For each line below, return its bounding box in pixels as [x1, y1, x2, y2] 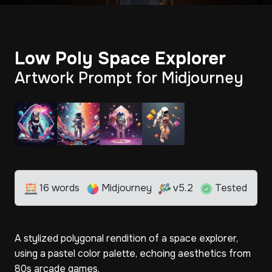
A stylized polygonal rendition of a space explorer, [15, 232, 238, 245]
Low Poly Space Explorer [15, 47, 226, 70]
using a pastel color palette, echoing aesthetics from [15, 247, 251, 260]
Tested [212, 182, 247, 194]
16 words [37, 182, 80, 194]
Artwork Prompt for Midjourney [15, 69, 243, 88]
